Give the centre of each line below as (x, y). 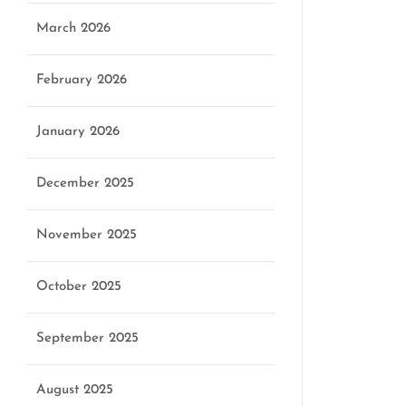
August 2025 (75, 390)
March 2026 (73, 29)
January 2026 (78, 132)
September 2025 (87, 338)
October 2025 (79, 287)
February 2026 (82, 80)
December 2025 (85, 184)
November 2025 (87, 235)
